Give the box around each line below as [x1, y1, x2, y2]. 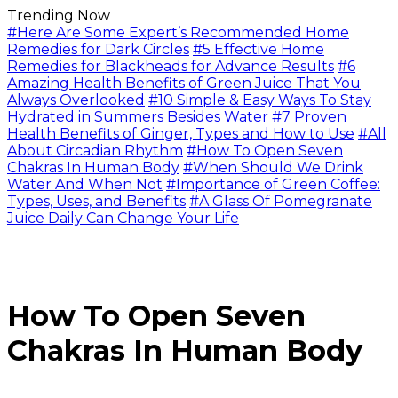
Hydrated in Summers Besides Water [7, 108, 268, 125]
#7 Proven [272, 108, 346, 125]
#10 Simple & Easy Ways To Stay [148, 92, 371, 108]
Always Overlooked [7, 92, 145, 108]
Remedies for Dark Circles [7, 41, 189, 58]
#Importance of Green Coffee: [166, 176, 380, 193]
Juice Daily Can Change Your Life [7, 210, 239, 227]
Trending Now [7, 7, 110, 24]
